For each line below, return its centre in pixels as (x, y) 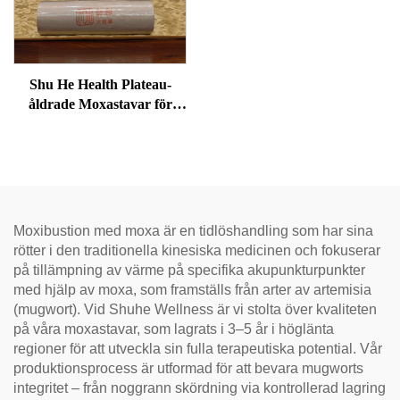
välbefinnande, (100, 123)
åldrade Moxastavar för (100, 104)
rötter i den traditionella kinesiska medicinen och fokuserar (197, 250)
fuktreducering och (100, 143)
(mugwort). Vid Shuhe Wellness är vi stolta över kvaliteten (195, 309)
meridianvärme (100, 162)
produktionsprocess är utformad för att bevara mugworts (188, 368)
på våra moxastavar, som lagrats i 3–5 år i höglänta (174, 329)
